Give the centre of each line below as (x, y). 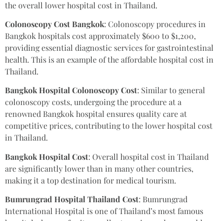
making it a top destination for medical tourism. (91, 180)
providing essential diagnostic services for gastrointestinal (109, 47)
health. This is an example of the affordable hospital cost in (109, 59)
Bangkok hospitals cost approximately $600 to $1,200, (100, 36)
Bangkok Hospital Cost (47, 156)
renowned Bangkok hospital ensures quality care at (96, 114)
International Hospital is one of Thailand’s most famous (104, 211)
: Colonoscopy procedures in (155, 24)
